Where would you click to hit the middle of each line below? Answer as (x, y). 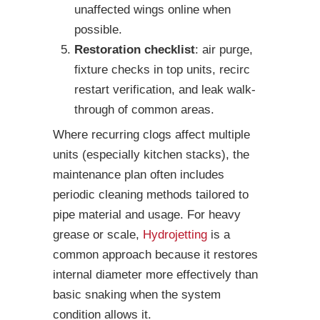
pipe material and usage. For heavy (147, 215)
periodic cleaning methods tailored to (151, 195)
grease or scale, (98, 235)
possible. (98, 30)
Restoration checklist (135, 50)
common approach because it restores (155, 255)
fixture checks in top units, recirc (162, 70)
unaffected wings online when (152, 10)
